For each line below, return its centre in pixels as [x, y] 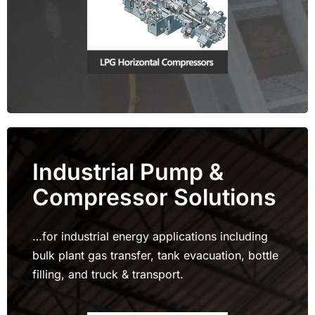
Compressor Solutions [154, 197]
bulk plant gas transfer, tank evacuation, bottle [155, 255]
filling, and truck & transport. [108, 274]
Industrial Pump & [128, 172]
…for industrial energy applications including [150, 236]
